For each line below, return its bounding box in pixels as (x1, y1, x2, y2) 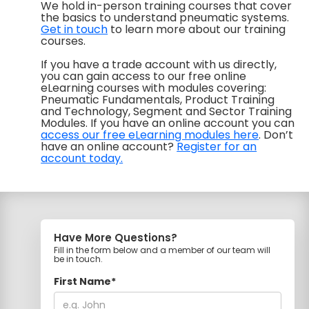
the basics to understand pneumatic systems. (41, 10, 290, 26)
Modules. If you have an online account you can (41, 115, 295, 132)
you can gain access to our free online (41, 68, 247, 85)
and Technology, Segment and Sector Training (41, 103, 292, 120)
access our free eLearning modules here (41, 127, 259, 143)
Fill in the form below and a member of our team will (54, 244, 271, 257)
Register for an (177, 139, 257, 155)
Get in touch (41, 21, 108, 38)
